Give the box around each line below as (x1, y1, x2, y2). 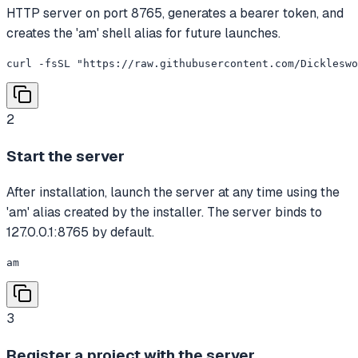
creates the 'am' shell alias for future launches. (6, 25, 280, 42)
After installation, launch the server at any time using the (6, 184, 340, 201)
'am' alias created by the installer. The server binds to (6, 204, 322, 221)
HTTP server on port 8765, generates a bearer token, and (6, 5, 344, 22)
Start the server (6, 145, 125, 166)
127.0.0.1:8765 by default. (6, 224, 154, 241)
